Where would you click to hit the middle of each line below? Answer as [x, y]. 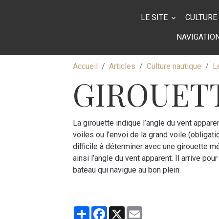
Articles [122, 66]
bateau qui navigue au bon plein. [127, 170]
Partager [104, 210]
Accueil [86, 66]
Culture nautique [174, 66]
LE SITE [155, 17]
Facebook [124, 210]
